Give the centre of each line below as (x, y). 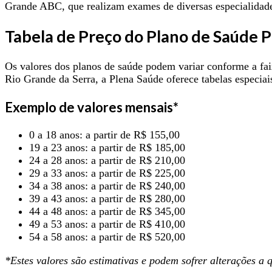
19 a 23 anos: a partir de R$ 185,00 (107, 147)
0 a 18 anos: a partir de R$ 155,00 (104, 134)
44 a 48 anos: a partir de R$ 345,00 (107, 211)
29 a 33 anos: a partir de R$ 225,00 (107, 173)
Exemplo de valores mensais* (92, 107)
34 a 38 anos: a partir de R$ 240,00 (107, 185)
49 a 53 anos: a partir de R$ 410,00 (107, 224)
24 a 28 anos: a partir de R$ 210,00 (107, 160)
